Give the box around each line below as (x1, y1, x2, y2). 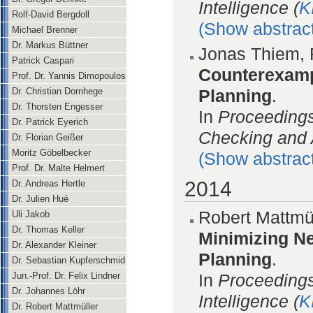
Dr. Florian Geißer (12, 132, 83, 143)
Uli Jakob (12, 209, 50, 219)
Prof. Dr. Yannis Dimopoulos (12, 71, 126, 81)
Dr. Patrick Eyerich (12, 117, 88, 127)
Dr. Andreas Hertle (12, 178, 85, 189)
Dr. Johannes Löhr (12, 286, 85, 296)
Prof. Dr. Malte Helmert (12, 163, 105, 173)
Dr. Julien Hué (12, 194, 68, 204)
